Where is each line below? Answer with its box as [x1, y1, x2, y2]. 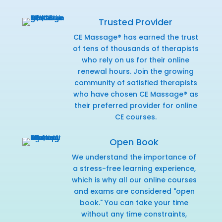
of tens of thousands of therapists [72, 43, 199, 54]
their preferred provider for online [74, 100, 197, 111]
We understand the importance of [72, 152, 197, 162]
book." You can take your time [80, 197, 189, 208]
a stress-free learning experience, [72, 163, 196, 173]
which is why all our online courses [71, 174, 197, 185]
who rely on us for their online [82, 55, 190, 65]
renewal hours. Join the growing [77, 66, 194, 76]
